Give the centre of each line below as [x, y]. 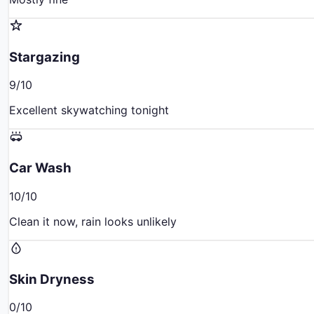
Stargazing [45, 57]
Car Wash [40, 168]
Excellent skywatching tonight [89, 110]
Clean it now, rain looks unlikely [93, 221]
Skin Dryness [52, 279]
